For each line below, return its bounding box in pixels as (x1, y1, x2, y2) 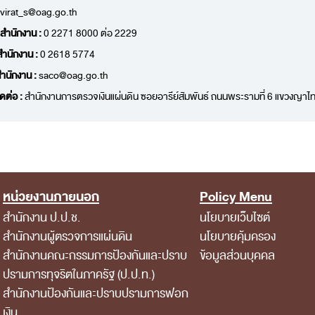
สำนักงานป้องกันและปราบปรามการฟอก (3, 283, 188, 303)
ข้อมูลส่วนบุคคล (200, 245, 275, 265)
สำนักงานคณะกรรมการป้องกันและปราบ (3, 245, 187, 265)
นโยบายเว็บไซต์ (200, 207, 270, 227)
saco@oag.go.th (39, 67, 108, 84)
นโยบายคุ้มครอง (200, 226, 276, 246)
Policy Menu (200, 186, 272, 208)
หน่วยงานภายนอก (3, 186, 99, 208)
